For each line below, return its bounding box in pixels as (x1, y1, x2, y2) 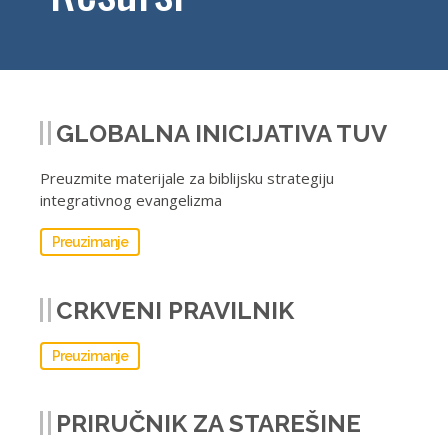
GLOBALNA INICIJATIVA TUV (56, 119, 387, 148)
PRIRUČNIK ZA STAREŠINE (56, 409, 361, 438)
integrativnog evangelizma (40, 190, 222, 210)
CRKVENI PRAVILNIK (56, 296, 294, 325)
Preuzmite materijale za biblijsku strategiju (40, 168, 334, 188)
